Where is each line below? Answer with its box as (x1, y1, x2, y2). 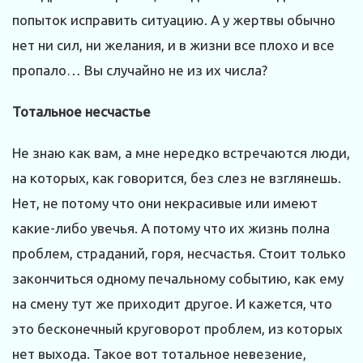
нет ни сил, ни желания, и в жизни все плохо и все (12, 37, 335, 53)
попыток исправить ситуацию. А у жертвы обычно (12, 12, 335, 28)
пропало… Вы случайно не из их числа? (12, 62, 267, 79)
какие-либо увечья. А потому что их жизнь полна (12, 220, 330, 237)
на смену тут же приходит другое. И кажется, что (12, 296, 332, 312)
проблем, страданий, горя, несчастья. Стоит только (12, 246, 346, 262)
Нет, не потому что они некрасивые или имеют (12, 195, 318, 211)
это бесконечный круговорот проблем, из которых (12, 321, 343, 337)
